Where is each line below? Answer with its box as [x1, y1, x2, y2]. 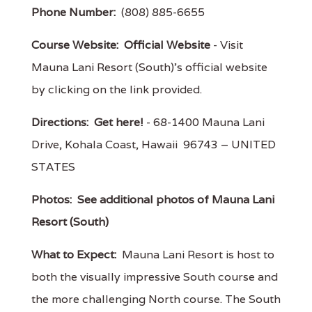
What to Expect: [31, 247, 116, 262]
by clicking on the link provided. [31, 81, 202, 97]
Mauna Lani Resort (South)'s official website [31, 59, 267, 75]
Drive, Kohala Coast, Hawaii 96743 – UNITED [31, 136, 276, 152]
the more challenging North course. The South [31, 291, 281, 306]
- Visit [210, 37, 243, 52]
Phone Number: [31, 4, 116, 19]
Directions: [31, 114, 88, 130]
